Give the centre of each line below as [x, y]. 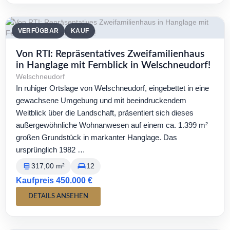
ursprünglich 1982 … [51, 150]
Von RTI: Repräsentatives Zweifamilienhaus [110, 54]
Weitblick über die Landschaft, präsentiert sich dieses [105, 113]
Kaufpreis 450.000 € [54, 180]
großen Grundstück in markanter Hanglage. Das [97, 137]
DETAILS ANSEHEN [58, 196]
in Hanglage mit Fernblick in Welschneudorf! [113, 65]
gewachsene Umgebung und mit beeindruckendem [101, 100]
